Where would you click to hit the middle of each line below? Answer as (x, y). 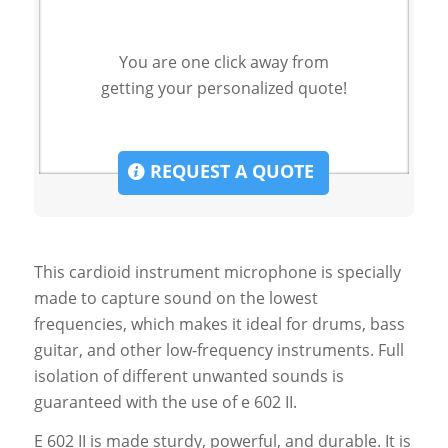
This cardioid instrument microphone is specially (217, 271)
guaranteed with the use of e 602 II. (165, 401)
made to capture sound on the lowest (175, 297)
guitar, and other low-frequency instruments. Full (218, 349)
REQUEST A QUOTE (230, 171)
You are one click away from (223, 61)
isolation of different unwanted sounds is (188, 375)
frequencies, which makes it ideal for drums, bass (219, 323)
